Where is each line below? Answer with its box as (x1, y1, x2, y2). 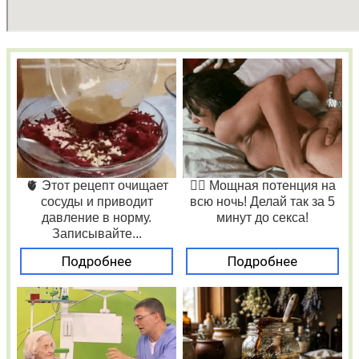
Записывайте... (51, 227, 142, 241)
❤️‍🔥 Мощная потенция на (189, 179, 336, 193)
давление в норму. (42, 211, 151, 225)
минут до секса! (216, 211, 309, 225)
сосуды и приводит (40, 195, 153, 209)
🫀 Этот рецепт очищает (25, 179, 168, 193)
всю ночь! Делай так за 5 (190, 195, 335, 209)
